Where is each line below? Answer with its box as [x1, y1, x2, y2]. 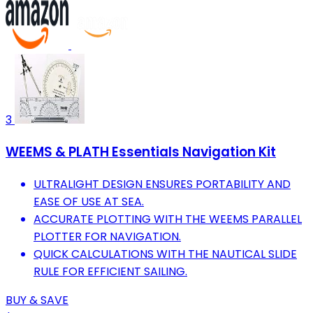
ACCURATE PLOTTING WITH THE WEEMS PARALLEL [34, 210, 302, 227]
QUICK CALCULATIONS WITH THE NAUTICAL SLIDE [34, 245, 297, 262]
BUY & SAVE [6, 291, 68, 308]
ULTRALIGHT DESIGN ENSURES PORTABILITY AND [34, 175, 291, 192]
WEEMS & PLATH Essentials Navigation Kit [6, 142, 276, 161]
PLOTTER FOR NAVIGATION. [34, 228, 181, 245]
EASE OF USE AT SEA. [34, 193, 144, 210]
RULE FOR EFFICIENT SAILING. [34, 263, 187, 279]
